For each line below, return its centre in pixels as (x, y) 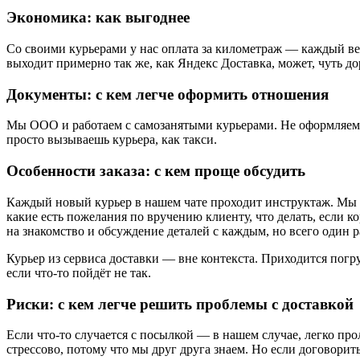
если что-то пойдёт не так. (79, 272)
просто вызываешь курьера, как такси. (112, 140)
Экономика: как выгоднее (98, 18)
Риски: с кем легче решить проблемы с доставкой (180, 304)
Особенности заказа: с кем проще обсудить (156, 171)
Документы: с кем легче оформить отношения (168, 94)
